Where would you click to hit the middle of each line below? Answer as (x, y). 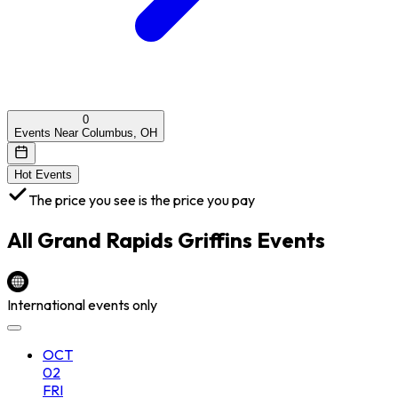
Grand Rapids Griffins (145, 239)
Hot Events (43, 174)
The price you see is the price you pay (142, 199)
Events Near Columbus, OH (86, 132)
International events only (82, 304)
